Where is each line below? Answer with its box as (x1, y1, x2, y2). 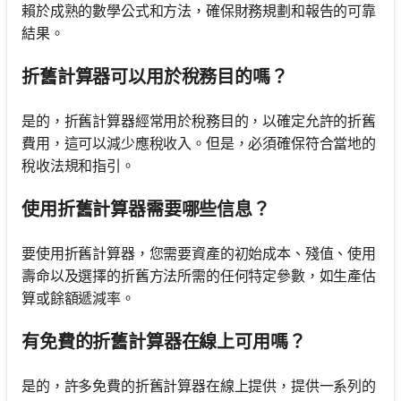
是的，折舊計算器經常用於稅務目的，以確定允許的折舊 (21, 111, 376, 130)
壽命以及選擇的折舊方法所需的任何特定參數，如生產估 (21, 266, 376, 285)
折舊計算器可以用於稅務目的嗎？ (21, 65, 288, 88)
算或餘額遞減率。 (21, 288, 135, 307)
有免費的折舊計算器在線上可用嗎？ (21, 330, 306, 353)
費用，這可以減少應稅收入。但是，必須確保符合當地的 (21, 133, 376, 152)
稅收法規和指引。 (21, 156, 135, 175)
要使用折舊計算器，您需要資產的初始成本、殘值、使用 (21, 243, 376, 262)
